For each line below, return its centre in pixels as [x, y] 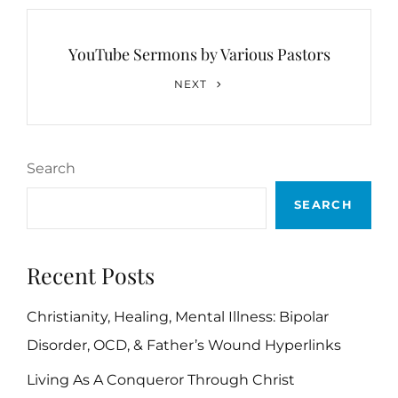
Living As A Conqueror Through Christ [161, 380]
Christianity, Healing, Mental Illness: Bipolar [178, 317]
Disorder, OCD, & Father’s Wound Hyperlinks [184, 346]
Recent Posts [91, 275]
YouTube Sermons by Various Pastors [199, 54]
